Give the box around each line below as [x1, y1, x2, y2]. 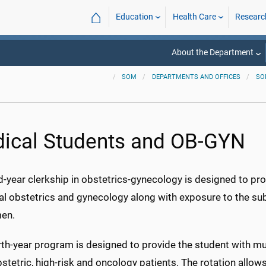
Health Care [172, 12, 216, 22]
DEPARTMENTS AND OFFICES [151, 73, 240, 81]
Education [116, 12, 154, 22]
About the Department [171, 47, 254, 58]
